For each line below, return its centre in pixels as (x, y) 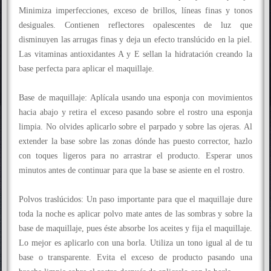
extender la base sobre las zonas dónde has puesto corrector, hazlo (135, 141)
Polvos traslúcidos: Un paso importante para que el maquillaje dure (135, 199)
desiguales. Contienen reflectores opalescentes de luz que (135, 25)
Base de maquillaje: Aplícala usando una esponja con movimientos (135, 98)
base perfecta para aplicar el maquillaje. (87, 69)
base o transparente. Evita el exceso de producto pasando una (135, 257)
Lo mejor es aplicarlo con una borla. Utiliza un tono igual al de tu (135, 243)
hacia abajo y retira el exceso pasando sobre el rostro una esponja (135, 112)
